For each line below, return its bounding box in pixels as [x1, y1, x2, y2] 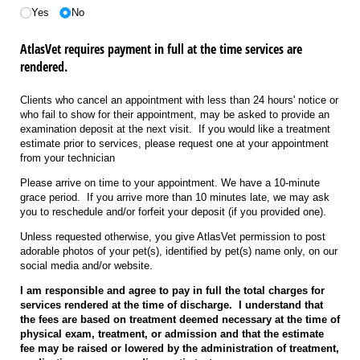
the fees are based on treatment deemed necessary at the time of [20, 313, 340, 325]
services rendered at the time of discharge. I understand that [20, 298, 323, 311]
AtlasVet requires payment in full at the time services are [20, 40, 302, 59]
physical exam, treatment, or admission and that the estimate [20, 327, 324, 340]
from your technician [20, 151, 115, 164]
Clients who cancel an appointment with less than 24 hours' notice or [20, 93, 338, 106]
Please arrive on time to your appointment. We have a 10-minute [20, 176, 320, 189]
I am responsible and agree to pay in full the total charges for [20, 284, 325, 297]
